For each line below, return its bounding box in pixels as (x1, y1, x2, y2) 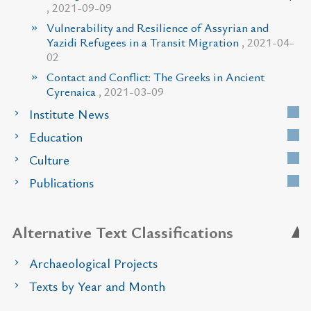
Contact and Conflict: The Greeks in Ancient (47, 68, 264, 85)
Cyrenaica (47, 83, 99, 99)
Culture (29, 150, 69, 168)
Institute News (29, 104, 109, 122)
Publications (29, 173, 94, 191)
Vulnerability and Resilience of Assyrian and (47, 19, 269, 35)
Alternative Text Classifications (12, 220, 233, 243)
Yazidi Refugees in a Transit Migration (47, 33, 242, 50)
